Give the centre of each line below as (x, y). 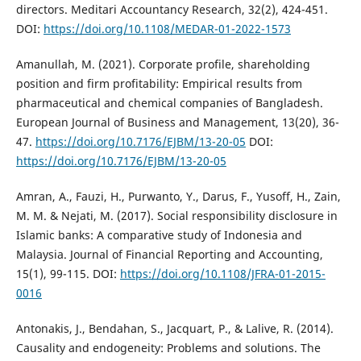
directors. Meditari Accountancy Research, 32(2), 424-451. (172, 10)
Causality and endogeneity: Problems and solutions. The (168, 348)
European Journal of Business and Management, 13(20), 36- (177, 122)
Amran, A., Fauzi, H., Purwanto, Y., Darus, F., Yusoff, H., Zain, (178, 197)
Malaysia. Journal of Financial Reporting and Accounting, (169, 255)
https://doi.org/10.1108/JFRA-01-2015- (222, 274)
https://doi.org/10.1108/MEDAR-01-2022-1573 (167, 29)
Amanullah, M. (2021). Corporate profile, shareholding (163, 64)
